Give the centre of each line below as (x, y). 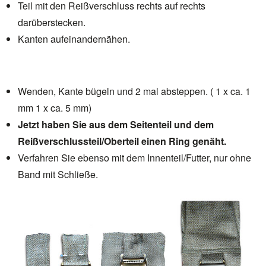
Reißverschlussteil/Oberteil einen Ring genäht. (122, 141)
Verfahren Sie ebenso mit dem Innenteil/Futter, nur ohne (134, 158)
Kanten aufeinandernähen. (74, 39)
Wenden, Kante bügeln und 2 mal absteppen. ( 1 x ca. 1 (134, 91)
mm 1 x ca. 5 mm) (55, 108)
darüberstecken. (52, 23)
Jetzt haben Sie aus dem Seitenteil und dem (116, 125)
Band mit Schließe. (58, 175)
